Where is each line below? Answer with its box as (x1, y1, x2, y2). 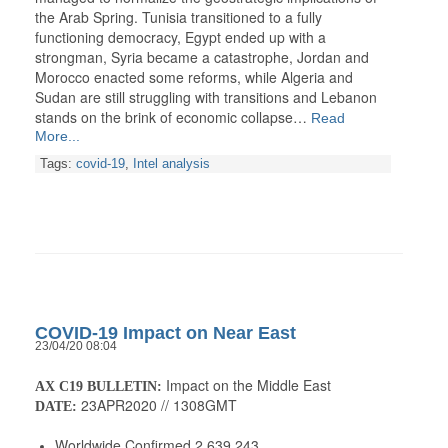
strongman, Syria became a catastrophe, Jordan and (35, 47, 369, 68)
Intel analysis (133, 157, 210, 172)
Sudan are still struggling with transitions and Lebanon (35, 87, 377, 108)
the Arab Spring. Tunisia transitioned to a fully (35, 7, 322, 28)
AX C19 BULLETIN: (35, 379, 162, 395)
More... (35, 128, 80, 145)
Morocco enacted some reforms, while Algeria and (35, 67, 353, 88)
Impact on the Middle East (162, 375, 331, 396)
